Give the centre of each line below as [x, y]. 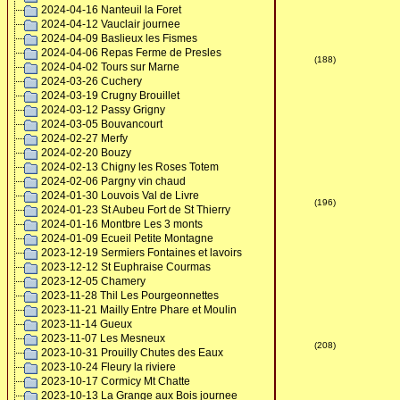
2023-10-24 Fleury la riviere [108, 367]
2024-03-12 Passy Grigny [103, 110]
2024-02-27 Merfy [84, 138]
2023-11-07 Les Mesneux [103, 338]
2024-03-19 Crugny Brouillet [110, 96]
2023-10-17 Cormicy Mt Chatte [116, 381]
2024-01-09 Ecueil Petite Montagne [127, 238]
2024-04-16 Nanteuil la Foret [111, 10]
